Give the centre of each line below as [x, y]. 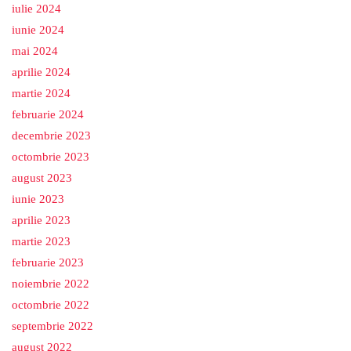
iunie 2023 [38, 199]
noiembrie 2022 [51, 284]
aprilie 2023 [41, 220]
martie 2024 [41, 93]
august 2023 [42, 178]
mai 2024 [35, 51]
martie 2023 [41, 241]
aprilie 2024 [41, 72]
